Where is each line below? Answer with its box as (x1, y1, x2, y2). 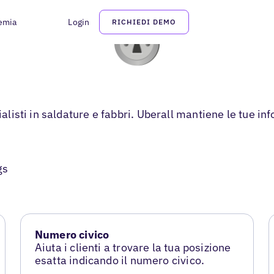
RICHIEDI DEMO (112, 17, 176, 26)
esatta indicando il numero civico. (34, 253, 205, 268)
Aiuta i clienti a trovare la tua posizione (34, 240, 231, 255)
